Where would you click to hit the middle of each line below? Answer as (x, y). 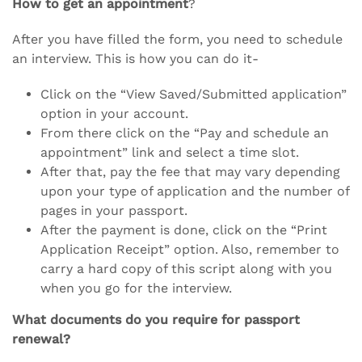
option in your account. (114, 113)
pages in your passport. (114, 210)
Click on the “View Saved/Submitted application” (194, 94)
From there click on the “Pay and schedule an (185, 133)
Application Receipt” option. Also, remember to (190, 249)
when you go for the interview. (136, 288)
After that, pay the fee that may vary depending (190, 171)
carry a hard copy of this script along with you (186, 268)
